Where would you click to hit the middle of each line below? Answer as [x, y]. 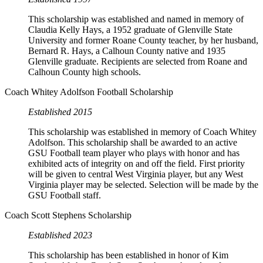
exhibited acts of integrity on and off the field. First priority [136, 164]
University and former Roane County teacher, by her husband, [143, 41]
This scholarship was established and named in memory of [136, 19]
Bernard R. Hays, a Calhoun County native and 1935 [127, 51]
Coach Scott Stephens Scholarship [68, 215]
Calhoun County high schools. [85, 72]
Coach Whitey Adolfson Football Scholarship [89, 92]
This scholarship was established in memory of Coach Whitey [142, 132]
